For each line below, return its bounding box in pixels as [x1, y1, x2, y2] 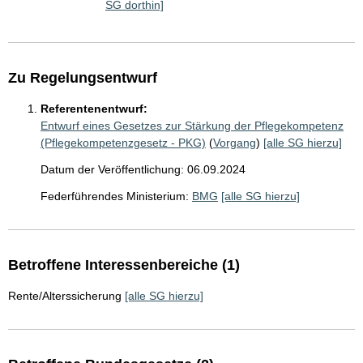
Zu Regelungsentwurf [8, 70, 157, 87]
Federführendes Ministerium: [41, 190, 189, 203]
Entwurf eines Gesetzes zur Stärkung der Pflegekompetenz [41, 119, 344, 133]
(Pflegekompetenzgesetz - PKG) [41, 136, 206, 150]
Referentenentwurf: [41, 102, 147, 116]
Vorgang [213, 136, 256, 150]
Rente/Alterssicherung [8, 289, 122, 303]
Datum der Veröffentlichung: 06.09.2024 [41, 163, 246, 177]
